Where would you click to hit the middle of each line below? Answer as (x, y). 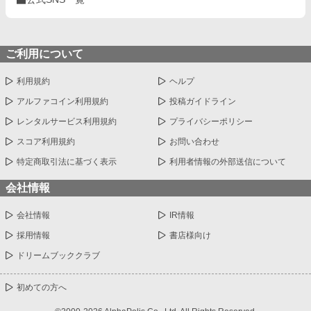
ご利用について (44, 53)
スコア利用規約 (46, 141)
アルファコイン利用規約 (62, 101)
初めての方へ (42, 287)
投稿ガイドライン (203, 101)
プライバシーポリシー (211, 121)
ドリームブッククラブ (58, 255)
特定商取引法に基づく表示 (67, 161)
